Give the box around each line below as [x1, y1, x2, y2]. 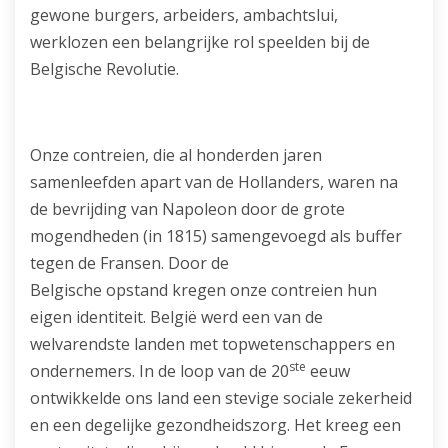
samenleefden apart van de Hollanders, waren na [30, 170, 398, 193]
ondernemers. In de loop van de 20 [30, 359, 289, 382]
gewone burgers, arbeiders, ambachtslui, [30, 3, 338, 26]
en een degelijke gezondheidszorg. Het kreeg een [30, 413, 401, 436]
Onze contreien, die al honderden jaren [30, 143, 322, 166]
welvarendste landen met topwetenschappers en [30, 332, 395, 355]
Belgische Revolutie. [30, 57, 179, 80]
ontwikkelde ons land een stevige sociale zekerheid [30, 386, 412, 409]
